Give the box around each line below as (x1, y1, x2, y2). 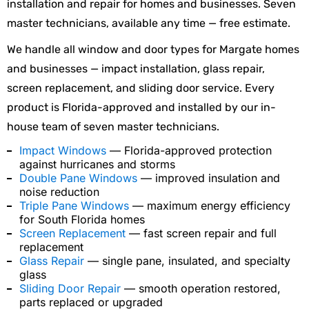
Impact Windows (19, 143, 106, 157)
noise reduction (19, 184, 99, 199)
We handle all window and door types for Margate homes (7, 42, 299, 56)
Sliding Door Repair (19, 281, 121, 295)
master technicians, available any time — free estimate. (7, 16, 290, 30)
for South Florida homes (19, 212, 145, 226)
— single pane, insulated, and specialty (84, 253, 290, 268)
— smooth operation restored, (121, 281, 281, 295)
